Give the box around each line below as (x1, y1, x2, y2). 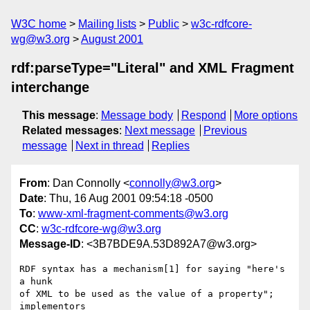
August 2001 (81, 33, 143, 45)
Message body (101, 109, 173, 121)
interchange (11, 80, 89, 95)
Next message (125, 125, 195, 136)
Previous (203, 125, 247, 136)
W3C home (11, 18, 66, 30)
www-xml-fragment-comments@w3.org (38, 208, 228, 220)
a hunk (19, 276, 53, 287)
